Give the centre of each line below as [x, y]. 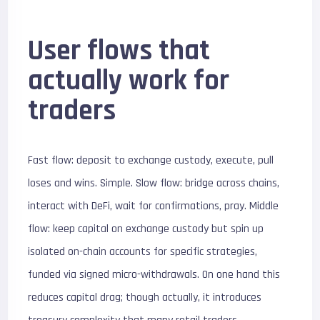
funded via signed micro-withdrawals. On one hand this [154, 274]
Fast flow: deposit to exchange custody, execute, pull [151, 160]
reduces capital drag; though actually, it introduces [145, 297]
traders [72, 111]
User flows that [119, 51]
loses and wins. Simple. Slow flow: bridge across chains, [154, 183]
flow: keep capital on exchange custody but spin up [146, 229]
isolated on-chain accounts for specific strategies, [143, 251]
